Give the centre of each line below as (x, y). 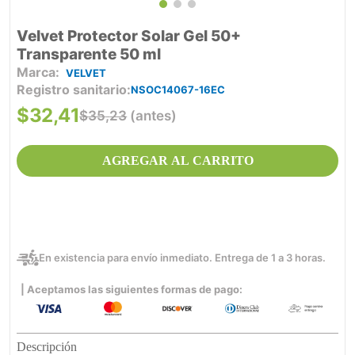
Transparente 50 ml (89, 55)
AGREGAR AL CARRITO (177, 160)
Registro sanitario (72, 90)
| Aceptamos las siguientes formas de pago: (132, 290)
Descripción (47, 346)
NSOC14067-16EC (178, 90)
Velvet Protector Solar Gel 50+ (129, 36)
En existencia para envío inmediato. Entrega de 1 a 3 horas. (182, 258)
